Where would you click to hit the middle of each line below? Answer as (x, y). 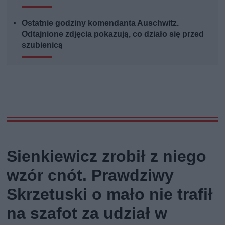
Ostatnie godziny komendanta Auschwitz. (100, 23)
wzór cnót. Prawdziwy (90, 175)
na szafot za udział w (87, 213)
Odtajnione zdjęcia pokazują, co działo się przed (113, 34)
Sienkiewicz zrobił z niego (107, 156)
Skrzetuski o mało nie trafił (110, 194)
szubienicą (42, 45)
